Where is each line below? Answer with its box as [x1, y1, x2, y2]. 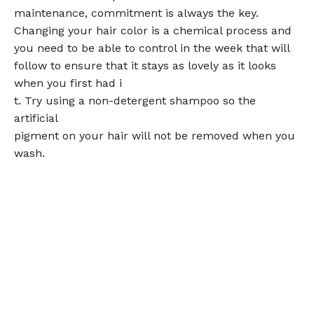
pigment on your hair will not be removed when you [14, 128, 295, 142]
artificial [14, 111, 58, 125]
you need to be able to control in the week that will [14, 41, 289, 55]
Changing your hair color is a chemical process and [14, 23, 292, 37]
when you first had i [14, 76, 122, 90]
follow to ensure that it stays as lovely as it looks [14, 58, 276, 72]
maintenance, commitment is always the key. [14, 6, 259, 20]
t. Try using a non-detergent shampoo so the [14, 93, 256, 107]
